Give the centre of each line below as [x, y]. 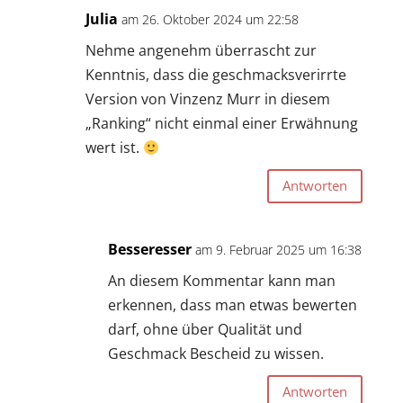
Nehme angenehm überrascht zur [201, 50]
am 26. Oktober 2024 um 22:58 [210, 19]
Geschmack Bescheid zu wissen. [215, 353]
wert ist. [114, 147]
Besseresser [149, 249]
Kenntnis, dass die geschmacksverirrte [215, 74]
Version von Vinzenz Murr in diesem [207, 99]
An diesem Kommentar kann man [221, 280]
